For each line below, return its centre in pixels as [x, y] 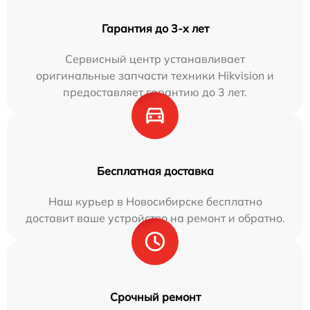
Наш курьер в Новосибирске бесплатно [155, 201]
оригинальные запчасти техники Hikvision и [155, 75]
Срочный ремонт [155, 297]
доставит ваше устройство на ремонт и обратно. [155, 218]
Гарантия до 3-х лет [155, 28]
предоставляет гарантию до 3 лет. [155, 92]
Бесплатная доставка [155, 171]
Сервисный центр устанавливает [155, 58]
